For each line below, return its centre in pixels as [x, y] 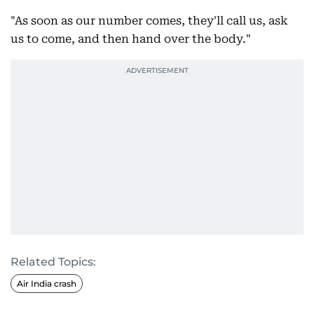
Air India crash [47, 284]
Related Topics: [53, 262]
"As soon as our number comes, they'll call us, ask [149, 21]
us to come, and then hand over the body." [131, 39]
